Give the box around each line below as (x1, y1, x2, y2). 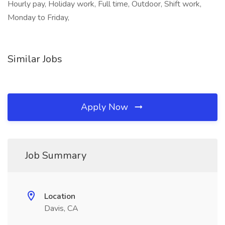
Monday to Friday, (8, 12, 69, 23)
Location (44, 191, 75, 202)
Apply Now (81, 101, 131, 113)
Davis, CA (44, 203, 78, 214)
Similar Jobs (8, 52, 62, 66)
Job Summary (25, 149, 86, 162)
